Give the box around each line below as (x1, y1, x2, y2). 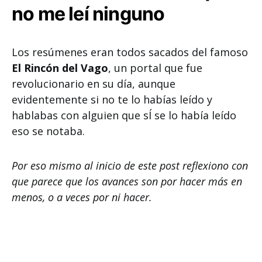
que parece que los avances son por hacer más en (12, 174, 242, 188)
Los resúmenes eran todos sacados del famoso (12, 45, 248, 59)
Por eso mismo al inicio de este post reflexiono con (12, 158, 248, 173)
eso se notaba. (12, 124, 85, 138)
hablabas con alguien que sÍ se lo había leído (12, 108, 236, 122)
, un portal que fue (108, 61, 202, 75)
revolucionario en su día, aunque (12, 77, 175, 91)
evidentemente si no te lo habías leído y (12, 92, 212, 106)
